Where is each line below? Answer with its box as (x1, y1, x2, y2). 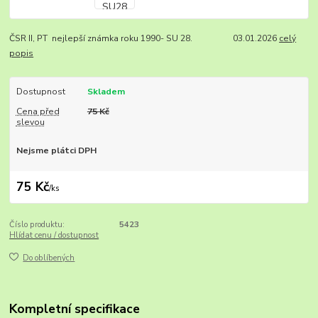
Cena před (16, 106, 60, 118)
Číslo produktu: (9, 219, 65, 230)
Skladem (87, 86, 125, 98)
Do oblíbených (23, 253, 75, 264)
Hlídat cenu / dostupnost (9, 229, 99, 241)
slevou (16, 116, 45, 128)
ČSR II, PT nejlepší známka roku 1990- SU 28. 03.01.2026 (9, 33, 280, 45)
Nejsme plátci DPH (16, 145, 97, 157)
